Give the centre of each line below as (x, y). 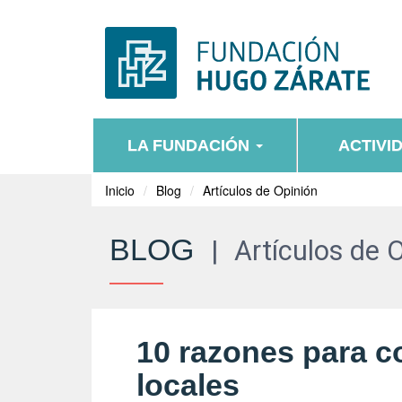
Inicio (120, 190)
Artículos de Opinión (260, 190)
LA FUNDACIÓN (190, 145)
